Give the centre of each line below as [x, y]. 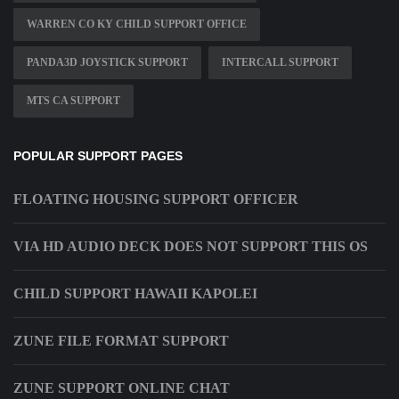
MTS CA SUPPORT [73, 101]
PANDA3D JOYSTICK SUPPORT [107, 63]
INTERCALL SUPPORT [280, 63]
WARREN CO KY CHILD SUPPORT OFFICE [137, 24]
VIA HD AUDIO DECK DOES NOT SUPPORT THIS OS [191, 247]
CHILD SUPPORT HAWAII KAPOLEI [135, 294]
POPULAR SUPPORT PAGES [98, 156]
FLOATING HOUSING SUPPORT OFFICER [156, 199]
